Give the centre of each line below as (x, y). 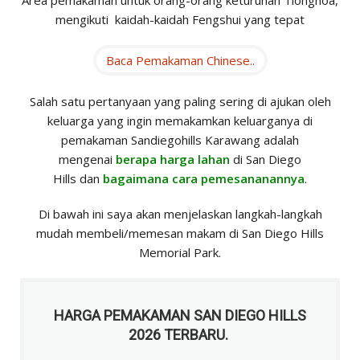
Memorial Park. (180, 253)
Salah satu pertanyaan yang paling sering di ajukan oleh (180, 102)
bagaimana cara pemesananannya (204, 179)
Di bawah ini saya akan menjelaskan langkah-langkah (180, 214)
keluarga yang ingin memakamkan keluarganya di (180, 121)
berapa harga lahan (173, 160)
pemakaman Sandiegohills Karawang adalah (180, 140)
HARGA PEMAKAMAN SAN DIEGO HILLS (180, 316)
